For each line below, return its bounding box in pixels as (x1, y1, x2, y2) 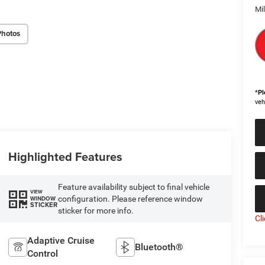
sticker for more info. (57, 205, 134, 215)
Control (27, 247, 58, 259)
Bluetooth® (135, 241, 184, 253)
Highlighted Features (8, 147, 122, 165)
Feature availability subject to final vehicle (57, 182, 209, 192)
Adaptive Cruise (27, 234, 95, 246)
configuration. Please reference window (57, 193, 203, 203)
